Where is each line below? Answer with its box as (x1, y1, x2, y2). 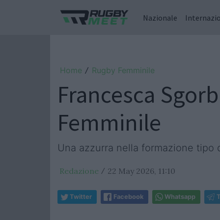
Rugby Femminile (92, 65, 155, 75)
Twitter (70, 193, 92, 200)
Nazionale (143, 12, 177, 23)
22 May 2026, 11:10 (108, 166, 175, 176)
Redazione (59, 166, 99, 176)
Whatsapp (165, 193, 195, 200)
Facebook (113, 193, 143, 200)
